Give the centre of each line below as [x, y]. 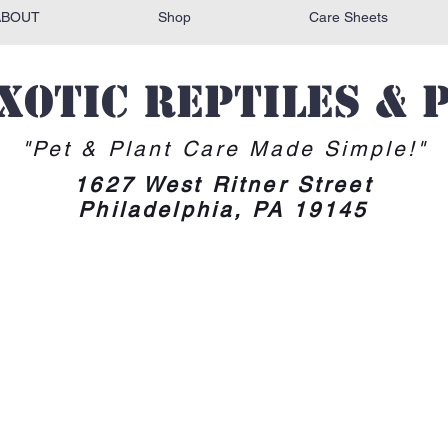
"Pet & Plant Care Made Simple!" [224, 149]
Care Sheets [348, 17]
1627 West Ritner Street [223, 185]
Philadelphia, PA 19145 [223, 210]
